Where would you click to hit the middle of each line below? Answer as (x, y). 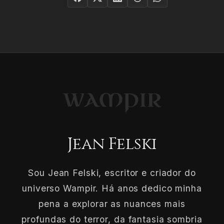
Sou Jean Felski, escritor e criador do (112, 172)
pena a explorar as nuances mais (112, 203)
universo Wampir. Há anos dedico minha (112, 188)
